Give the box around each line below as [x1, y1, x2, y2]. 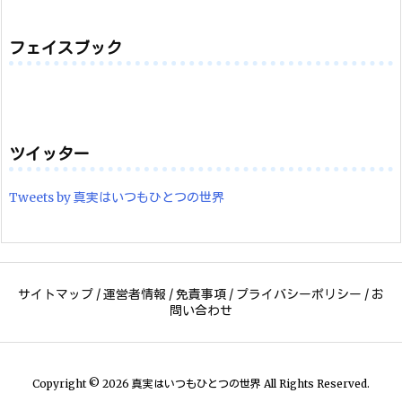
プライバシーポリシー [236, 286, 362, 303]
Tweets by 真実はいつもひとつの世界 [9, 189, 224, 206]
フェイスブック [9, 38, 122, 59]
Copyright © [32, 377, 102, 391]
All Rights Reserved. [261, 377, 370, 391]
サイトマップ [18, 286, 93, 303]
